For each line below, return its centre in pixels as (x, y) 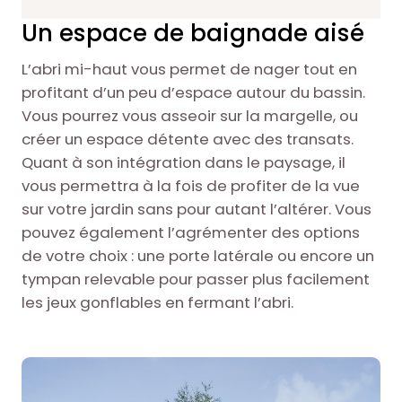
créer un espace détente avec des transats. (187, 140)
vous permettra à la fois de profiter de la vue (190, 186)
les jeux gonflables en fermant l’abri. (157, 303)
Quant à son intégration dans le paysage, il (183, 163)
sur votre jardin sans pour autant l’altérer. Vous (196, 210)
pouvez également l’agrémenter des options (190, 233)
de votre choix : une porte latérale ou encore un (197, 256)
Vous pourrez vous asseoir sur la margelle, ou (189, 116)
